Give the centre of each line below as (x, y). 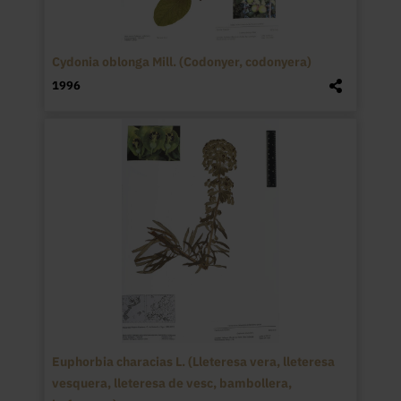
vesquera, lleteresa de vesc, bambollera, (171, 383)
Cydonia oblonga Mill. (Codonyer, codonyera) (181, 61)
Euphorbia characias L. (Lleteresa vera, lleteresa (193, 361)
